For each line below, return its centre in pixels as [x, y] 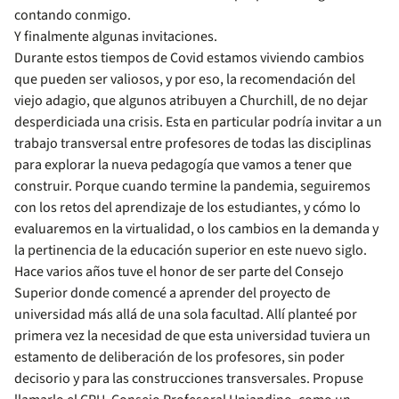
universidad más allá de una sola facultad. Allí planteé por [186, 314]
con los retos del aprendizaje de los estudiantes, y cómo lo [187, 208]
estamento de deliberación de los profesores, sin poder [179, 357]
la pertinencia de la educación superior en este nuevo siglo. [191, 250]
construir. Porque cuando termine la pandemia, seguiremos [192, 186]
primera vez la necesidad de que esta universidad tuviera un [192, 336]
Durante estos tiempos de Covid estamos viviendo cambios [189, 58]
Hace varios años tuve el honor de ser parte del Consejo [179, 272]
